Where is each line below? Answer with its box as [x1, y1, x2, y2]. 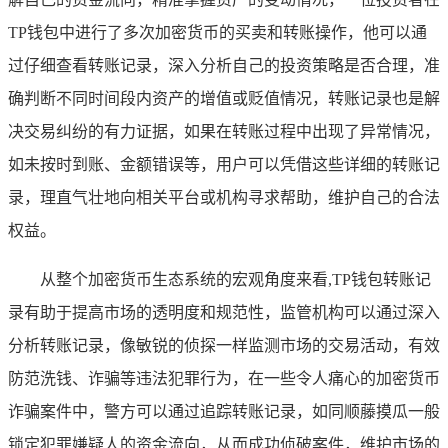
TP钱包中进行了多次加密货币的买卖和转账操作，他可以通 [8, 23, 427, 41]
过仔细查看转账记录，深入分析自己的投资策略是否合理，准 [8, 56, 440, 74]
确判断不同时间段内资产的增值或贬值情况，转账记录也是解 [8, 89, 440, 107]
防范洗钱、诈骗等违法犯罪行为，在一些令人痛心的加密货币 [8, 369, 440, 387]
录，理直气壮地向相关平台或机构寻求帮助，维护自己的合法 [8, 188, 440, 206]
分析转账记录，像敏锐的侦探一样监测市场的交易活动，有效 [8, 336, 440, 354]
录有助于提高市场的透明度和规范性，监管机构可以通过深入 [8, 303, 440, 321]
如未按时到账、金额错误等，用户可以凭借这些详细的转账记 [8, 155, 440, 173]
